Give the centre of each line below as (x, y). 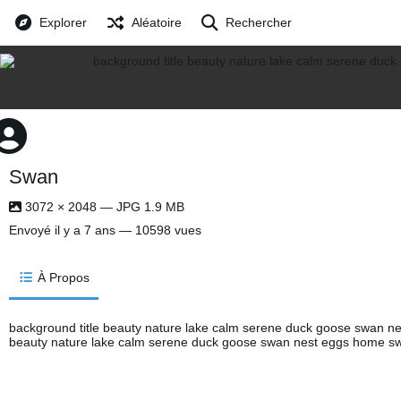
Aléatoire (156, 22)
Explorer (64, 22)
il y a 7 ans (85, 230)
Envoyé (32, 230)
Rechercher (259, 22)
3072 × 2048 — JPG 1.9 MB (103, 207)
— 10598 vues (158, 230)
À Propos (64, 277)
